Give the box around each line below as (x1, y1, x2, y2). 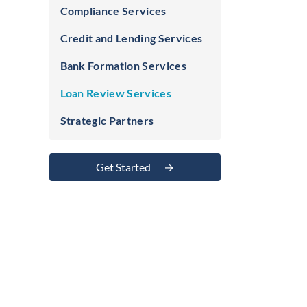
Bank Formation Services (60, 59, 186, 72)
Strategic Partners (60, 114, 154, 127)
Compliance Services (60, 4, 167, 17)
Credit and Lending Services (60, 32, 203, 45)
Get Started (95, 160, 153, 173)
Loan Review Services (60, 86, 171, 99)
